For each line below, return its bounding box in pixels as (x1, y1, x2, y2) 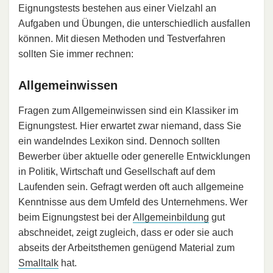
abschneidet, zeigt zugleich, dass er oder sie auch (18, 227, 233, 238)
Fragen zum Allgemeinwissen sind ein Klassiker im (18, 105, 238, 116)
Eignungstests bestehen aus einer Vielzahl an (18, 2, 216, 13)
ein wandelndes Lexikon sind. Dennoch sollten (18, 135, 220, 146)
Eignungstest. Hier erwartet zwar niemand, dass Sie (18, 120, 241, 131)
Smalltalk (18, 257, 58, 268)
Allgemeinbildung (133, 211, 209, 222)
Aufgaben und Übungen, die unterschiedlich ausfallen (18, 18, 250, 29)
